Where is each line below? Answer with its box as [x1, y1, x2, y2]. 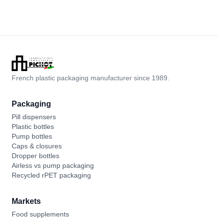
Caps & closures [12, 142, 62, 150]
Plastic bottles [12, 123, 54, 130]
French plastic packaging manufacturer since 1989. [12, 74, 169, 82]
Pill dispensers [12, 113, 56, 121]
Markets [12, 197, 41, 205]
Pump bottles [12, 132, 52, 140]
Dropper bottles [12, 152, 59, 160]
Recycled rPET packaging [12, 171, 91, 179]
